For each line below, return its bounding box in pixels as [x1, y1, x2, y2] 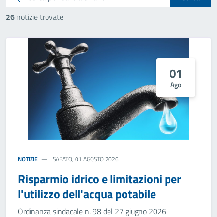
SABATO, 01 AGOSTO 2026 [51, 155, 119, 164]
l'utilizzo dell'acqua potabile [18, 185, 156, 202]
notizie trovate [15, 11, 63, 23]
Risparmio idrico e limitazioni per [18, 170, 181, 187]
